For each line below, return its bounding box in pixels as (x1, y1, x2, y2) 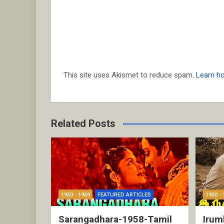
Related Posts (51, 117, 115, 130)
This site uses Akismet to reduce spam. (63, 70, 196, 80)
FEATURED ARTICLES (97, 191, 151, 198)
